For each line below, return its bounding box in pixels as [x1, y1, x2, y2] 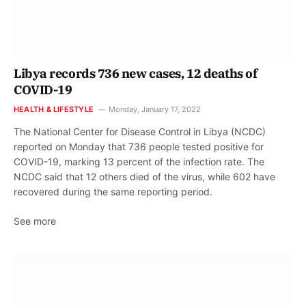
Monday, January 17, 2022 [108, 105, 201, 115]
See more [14, 215, 56, 227]
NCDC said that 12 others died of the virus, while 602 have [14, 171, 275, 183]
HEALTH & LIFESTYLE [14, 105, 94, 115]
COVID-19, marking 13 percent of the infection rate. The [14, 156, 264, 168]
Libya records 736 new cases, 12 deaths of [14, 66, 258, 82]
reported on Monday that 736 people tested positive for [14, 141, 264, 153]
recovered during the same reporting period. [14, 186, 212, 198]
